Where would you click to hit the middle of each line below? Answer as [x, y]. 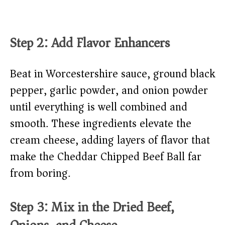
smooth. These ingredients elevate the [101, 124]
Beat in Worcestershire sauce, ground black [113, 74]
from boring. [40, 174]
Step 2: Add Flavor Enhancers [90, 43]
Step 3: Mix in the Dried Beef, [92, 207]
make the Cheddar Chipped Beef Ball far [106, 157]
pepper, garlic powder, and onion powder [109, 91]
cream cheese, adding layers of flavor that [110, 140]
